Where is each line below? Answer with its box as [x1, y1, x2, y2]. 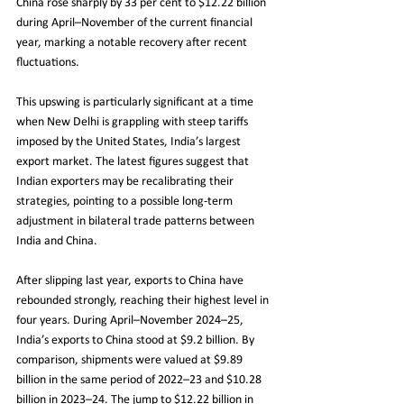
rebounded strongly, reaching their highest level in [16, 293, 271, 308]
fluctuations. [16, 55, 79, 69]
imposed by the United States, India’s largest [16, 134, 243, 149]
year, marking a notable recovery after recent [16, 35, 250, 50]
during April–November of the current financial [16, 15, 255, 30]
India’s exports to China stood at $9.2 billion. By [16, 333, 257, 347]
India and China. [16, 234, 97, 248]
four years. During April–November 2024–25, [16, 313, 246, 327]
